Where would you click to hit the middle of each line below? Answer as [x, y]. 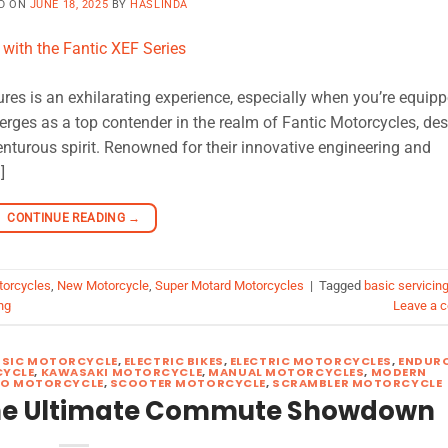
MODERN [398, 372]
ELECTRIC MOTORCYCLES [310, 361]
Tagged [341, 286]
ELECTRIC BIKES [173, 361]
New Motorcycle [103, 286]
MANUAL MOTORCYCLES [286, 372]
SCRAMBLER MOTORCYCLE [357, 383]
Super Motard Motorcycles [229, 286]
